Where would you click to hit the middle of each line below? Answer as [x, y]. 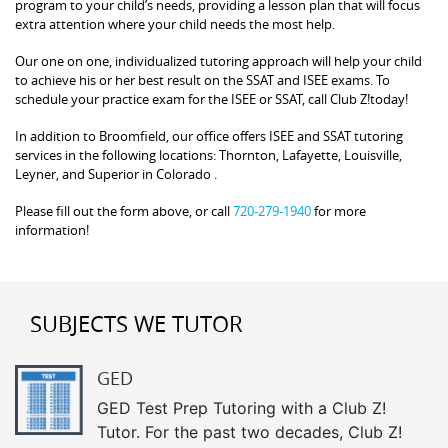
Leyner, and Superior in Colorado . [116, 173]
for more [338, 210]
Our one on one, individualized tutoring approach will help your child [218, 60]
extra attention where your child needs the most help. [175, 23]
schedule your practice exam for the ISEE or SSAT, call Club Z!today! [211, 98]
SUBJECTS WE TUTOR [136, 323]
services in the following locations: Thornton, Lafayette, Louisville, [208, 154]
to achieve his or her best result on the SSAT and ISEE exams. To [202, 79]
